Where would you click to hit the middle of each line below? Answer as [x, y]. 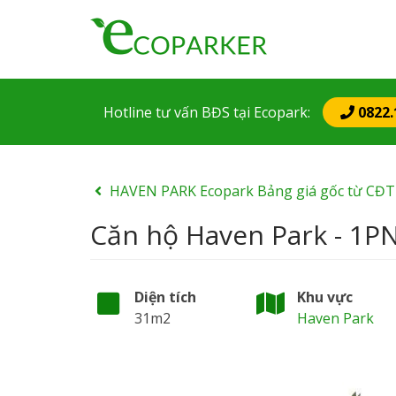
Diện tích [165, 297]
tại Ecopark [270, 112]
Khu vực [325, 297]
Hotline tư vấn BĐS [168, 112]
